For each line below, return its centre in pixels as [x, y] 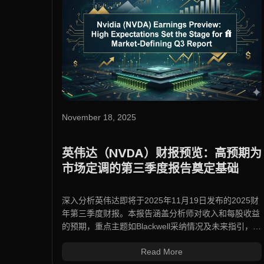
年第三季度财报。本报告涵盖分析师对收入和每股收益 [161, 214]
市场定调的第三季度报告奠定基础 [150, 169]
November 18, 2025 [99, 118]
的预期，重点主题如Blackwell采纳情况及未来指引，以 [161, 227]
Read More [162, 252]
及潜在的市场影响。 [99, 240]
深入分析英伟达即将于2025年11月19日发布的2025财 [160, 201]
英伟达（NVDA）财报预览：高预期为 [162, 154]
